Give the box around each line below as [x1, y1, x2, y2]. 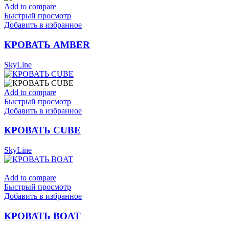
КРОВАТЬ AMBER [4, 39, 90, 50]
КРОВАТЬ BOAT [4, 210, 81, 221]
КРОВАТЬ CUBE [4, 125, 81, 136]
